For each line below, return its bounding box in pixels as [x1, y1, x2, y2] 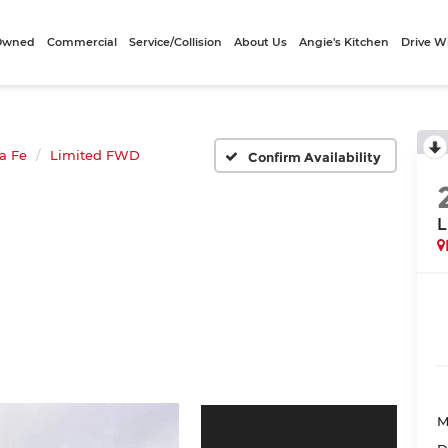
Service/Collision [129, 35, 223, 49]
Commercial [47, 35, 118, 49]
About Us [234, 35, 288, 49]
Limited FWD [50, 147, 140, 163]
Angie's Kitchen [299, 35, 390, 49]
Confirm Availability [247, 148, 381, 165]
